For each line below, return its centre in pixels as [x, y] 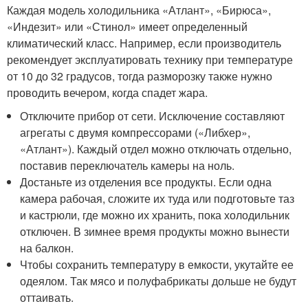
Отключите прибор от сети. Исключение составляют [153, 116]
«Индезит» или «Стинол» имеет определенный [127, 26]
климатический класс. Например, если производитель [144, 43]
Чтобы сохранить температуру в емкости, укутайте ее [157, 264]
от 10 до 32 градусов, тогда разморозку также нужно [140, 76]
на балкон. [47, 248]
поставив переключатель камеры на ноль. [128, 165]
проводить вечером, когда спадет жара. [107, 92]
